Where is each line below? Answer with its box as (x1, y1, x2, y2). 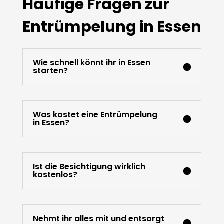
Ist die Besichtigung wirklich (32, 161, 145, 173)
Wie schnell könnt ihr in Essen (32, 57, 150, 69)
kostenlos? (32, 169, 77, 181)
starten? (32, 65, 68, 77)
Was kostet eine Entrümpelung (32, 109, 157, 121)
